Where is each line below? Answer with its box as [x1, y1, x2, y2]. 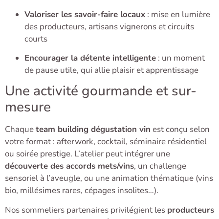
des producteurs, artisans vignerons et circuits [24, 21, 194, 32]
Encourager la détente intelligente [24, 52, 156, 64]
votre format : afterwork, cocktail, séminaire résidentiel [5, 136, 207, 148]
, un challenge [134, 160, 186, 172]
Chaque [5, 124, 36, 135]
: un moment [156, 52, 205, 64]
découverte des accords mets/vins [5, 160, 134, 172]
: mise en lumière [145, 8, 210, 20]
